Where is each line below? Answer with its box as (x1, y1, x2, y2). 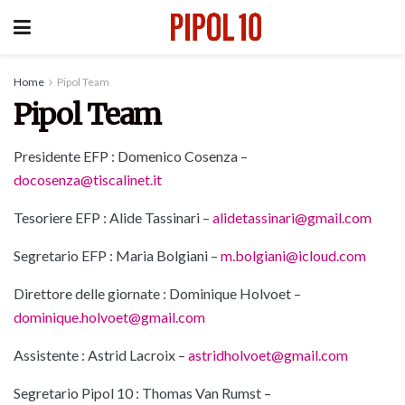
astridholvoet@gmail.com (188, 346, 348, 363)
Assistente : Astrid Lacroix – (14, 346, 188, 363)
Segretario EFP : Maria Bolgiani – (14, 247, 221, 264)
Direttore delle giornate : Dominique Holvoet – (14, 285, 301, 302)
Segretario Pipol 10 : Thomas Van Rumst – (14, 384, 271, 401)
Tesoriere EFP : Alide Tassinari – (14, 209, 212, 226)
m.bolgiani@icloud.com (221, 247, 366, 264)
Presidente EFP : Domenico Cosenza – (14, 147, 248, 165)
